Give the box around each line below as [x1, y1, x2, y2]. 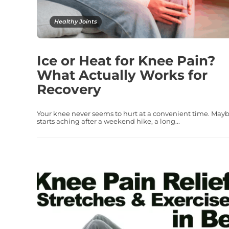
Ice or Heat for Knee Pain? [37, 52, 215, 69]
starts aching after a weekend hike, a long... [37, 117, 180, 125]
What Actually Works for [37, 66, 208, 83]
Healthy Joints [54, 17, 97, 25]
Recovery [37, 81, 101, 98]
